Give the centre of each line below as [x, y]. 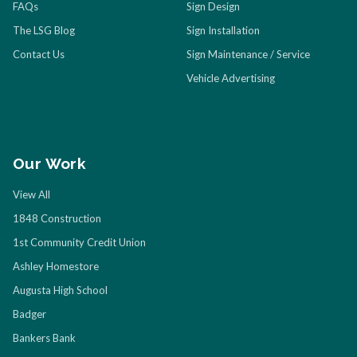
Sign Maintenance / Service [248, 55]
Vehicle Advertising [231, 78]
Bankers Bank [44, 338]
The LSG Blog [44, 31]
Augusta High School [60, 290]
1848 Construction [57, 219]
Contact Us [39, 55]
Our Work [50, 164]
